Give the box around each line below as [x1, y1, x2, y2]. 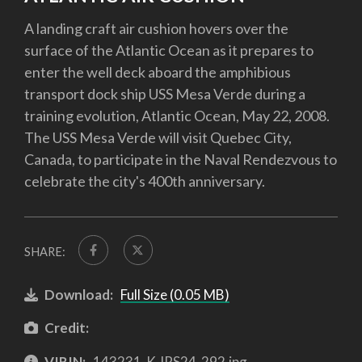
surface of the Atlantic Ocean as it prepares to [24, 41, 314, 60]
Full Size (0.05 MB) [120, 285, 229, 303]
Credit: [44, 319, 89, 337]
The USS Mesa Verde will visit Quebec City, [24, 128, 292, 147]
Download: [44, 285, 113, 303]
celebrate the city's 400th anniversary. [24, 172, 265, 191]
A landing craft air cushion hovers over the [24, 19, 288, 38]
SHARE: [24, 245, 65, 259]
